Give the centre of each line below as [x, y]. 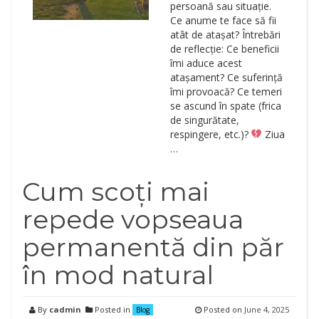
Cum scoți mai [116, 192]
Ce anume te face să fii [223, 20]
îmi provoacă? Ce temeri [226, 91]
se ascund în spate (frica [225, 106]
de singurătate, [204, 120]
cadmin [65, 309]
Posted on [223, 309]
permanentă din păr [153, 247]
